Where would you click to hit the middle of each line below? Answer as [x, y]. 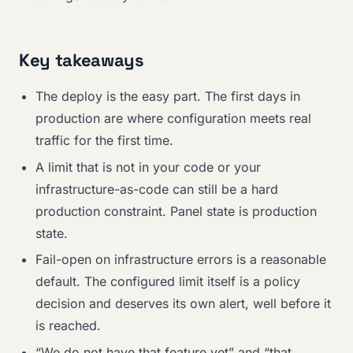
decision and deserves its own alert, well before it [183, 304]
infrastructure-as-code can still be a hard [156, 189]
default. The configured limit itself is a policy [167, 282]
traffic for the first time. [104, 140]
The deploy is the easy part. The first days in [167, 96]
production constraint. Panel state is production [176, 211]
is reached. [68, 326]
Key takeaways [82, 59]
